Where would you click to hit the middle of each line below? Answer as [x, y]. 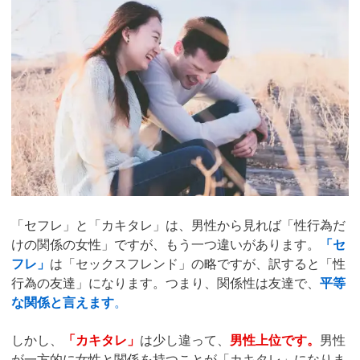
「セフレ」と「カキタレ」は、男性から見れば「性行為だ [178, 225]
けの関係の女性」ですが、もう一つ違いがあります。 [166, 244]
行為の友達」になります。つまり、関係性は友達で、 [166, 283]
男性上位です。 [275, 340]
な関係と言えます [63, 302]
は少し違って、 [185, 340]
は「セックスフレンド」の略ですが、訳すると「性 [198, 264]
